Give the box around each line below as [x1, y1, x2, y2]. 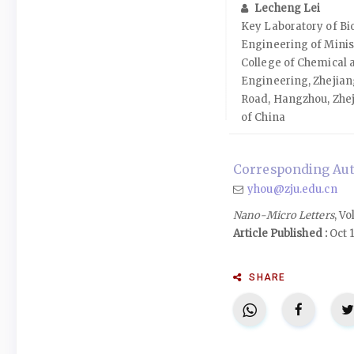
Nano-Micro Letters [233, 209, 334, 222]
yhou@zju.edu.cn [247, 183, 337, 196]
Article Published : [233, 227, 327, 240]
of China [241, 111, 285, 124]
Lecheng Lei [254, 2, 321, 15]
